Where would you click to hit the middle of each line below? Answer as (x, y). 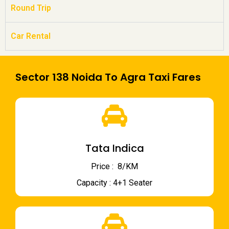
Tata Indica (114, 148)
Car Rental (31, 36)
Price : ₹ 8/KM (114, 167)
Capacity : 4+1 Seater (114, 183)
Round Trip (31, 8)
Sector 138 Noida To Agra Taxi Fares (108, 77)
